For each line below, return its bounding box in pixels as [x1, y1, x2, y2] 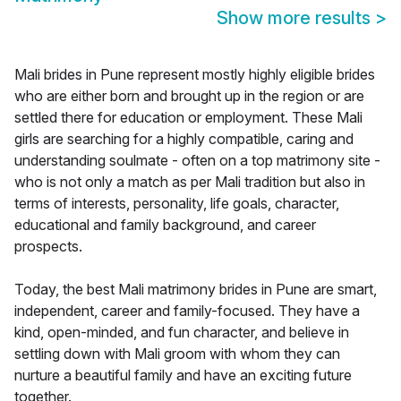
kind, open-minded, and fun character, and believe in [14, 323, 349, 342]
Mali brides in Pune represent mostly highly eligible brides [14, 65, 375, 84]
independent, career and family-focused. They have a [14, 302, 360, 320]
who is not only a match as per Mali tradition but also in [14, 173, 365, 192]
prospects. [14, 237, 82, 256]
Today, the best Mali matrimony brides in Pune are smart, [14, 280, 377, 299]
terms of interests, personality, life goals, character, [14, 194, 339, 213]
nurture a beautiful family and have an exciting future [14, 366, 352, 385]
